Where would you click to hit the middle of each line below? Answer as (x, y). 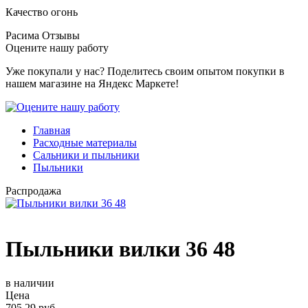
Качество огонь (42, 12)
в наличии (30, 283)
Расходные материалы (85, 143)
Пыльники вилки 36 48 (120, 249)
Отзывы (61, 35)
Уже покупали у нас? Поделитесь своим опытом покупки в (145, 71)
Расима (22, 35)
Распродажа (33, 191)
